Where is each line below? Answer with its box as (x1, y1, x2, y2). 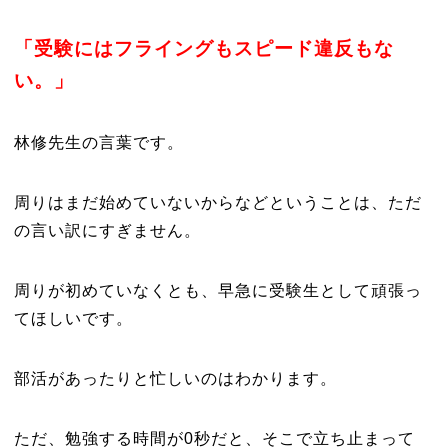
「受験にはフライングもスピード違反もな (13, 38, 394, 59)
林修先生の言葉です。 (13, 134, 184, 151)
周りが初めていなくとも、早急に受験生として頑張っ (13, 282, 422, 299)
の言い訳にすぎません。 (13, 222, 201, 239)
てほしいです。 (13, 310, 133, 327)
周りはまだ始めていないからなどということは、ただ (13, 194, 422, 211)
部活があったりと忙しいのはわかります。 (13, 370, 337, 387)
